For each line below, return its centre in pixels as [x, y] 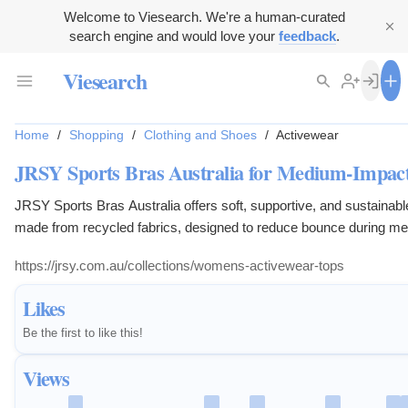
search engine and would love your [173, 36]
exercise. [42, 250]
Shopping [96, 135]
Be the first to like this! [83, 333]
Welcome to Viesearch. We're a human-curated [204, 17]
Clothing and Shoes [200, 135]
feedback [307, 36]
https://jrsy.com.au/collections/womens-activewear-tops [179, 266]
